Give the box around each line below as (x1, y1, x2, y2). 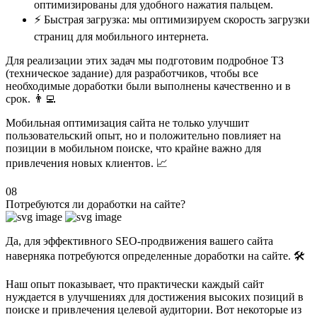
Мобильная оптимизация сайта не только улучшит (6, 116, 249, 129)
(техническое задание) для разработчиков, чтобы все (6, 67, 258, 79)
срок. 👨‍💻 (6, 92, 56, 105)
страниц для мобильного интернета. (34, 30, 209, 42)
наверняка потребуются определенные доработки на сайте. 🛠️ (6, 249, 305, 262)
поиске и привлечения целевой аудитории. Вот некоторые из (6, 303, 301, 316)
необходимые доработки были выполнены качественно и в (6, 79, 291, 92)
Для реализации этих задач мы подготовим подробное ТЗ (6, 54, 284, 67)
